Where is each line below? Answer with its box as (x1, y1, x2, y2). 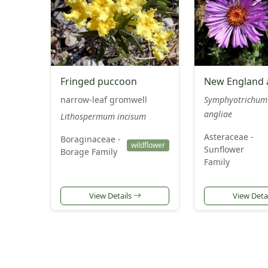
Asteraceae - (204, 130, 254, 142)
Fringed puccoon (60, 74, 137, 88)
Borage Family (60, 145, 117, 157)
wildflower (130, 139, 165, 150)
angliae (204, 108, 232, 120)
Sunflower (204, 143, 244, 155)
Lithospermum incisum (60, 110, 146, 122)
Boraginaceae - (60, 133, 121, 145)
